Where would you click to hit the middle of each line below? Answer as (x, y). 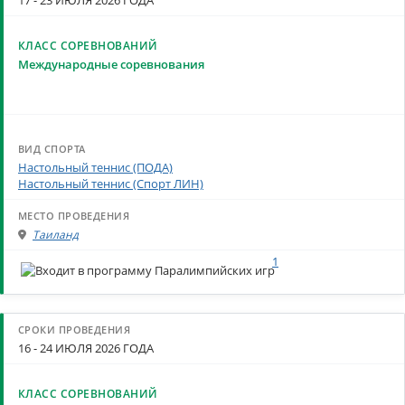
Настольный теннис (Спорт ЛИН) (111, 184)
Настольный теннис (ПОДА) (95, 168)
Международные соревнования (111, 65)
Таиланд (56, 235)
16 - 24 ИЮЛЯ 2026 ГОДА (86, 348)
